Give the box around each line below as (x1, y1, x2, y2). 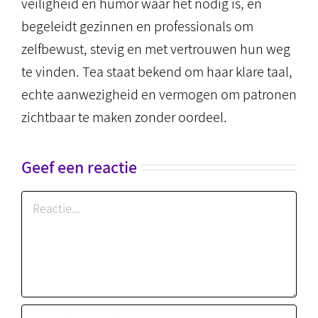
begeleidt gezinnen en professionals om (21, 17, 253, 36)
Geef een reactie (21, 155, 137, 179)
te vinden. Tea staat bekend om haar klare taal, (21, 62, 292, 82)
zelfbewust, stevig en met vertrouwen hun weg (21, 40, 290, 59)
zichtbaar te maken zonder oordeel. (21, 108, 227, 127)
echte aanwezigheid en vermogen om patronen (21, 85, 297, 104)
